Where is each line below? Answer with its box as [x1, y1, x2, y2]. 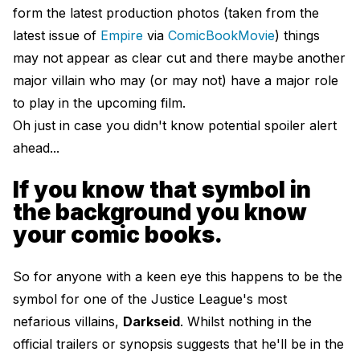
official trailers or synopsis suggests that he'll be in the [13, 336, 344, 353]
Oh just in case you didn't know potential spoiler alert [13, 117, 337, 134]
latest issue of [13, 27, 100, 44]
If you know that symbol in [13, 176, 311, 204]
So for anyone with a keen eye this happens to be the [13, 268, 342, 285]
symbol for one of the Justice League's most [13, 291, 287, 308]
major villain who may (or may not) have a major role [13, 72, 338, 89]
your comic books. [13, 221, 223, 249]
